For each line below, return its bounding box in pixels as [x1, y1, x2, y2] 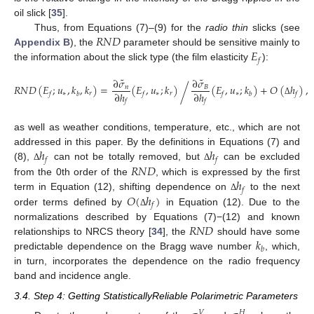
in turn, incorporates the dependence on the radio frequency [14, 255, 300, 267]
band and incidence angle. [14, 270, 131, 282]
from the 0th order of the [14, 165, 132, 177]
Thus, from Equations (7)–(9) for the [34, 21, 206, 33]
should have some [213, 226, 301, 238]
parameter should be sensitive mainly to [120, 36, 300, 48]
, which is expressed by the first [155, 165, 301, 177]
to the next [245, 180, 301, 192]
